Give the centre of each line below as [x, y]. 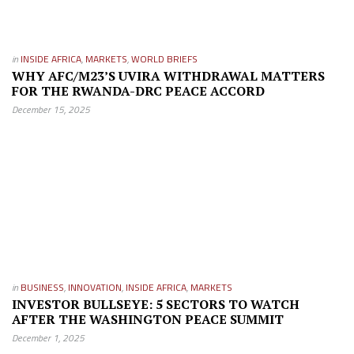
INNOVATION [95, 287]
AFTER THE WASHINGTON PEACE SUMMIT [148, 319]
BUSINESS [42, 287]
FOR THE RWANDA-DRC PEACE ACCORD [138, 90]
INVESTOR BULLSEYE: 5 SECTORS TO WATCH [156, 304]
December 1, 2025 [48, 337]
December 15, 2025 [51, 109]
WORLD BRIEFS [164, 58]
